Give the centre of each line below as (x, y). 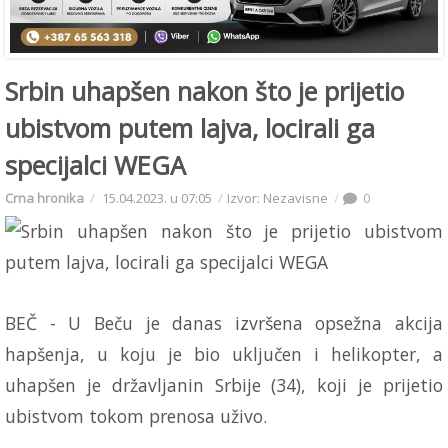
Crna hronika (44, 197)
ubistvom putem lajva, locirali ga (190, 127)
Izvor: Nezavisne (277, 197)
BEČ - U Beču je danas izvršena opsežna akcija (224, 322)
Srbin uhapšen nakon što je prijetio (204, 90)
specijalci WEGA (95, 164)
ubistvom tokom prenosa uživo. (136, 415)
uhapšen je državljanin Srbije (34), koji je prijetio (224, 384)
